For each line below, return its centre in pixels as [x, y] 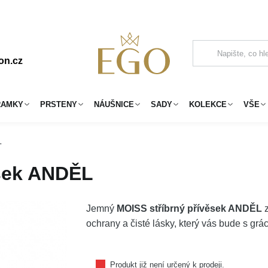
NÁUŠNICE [114, 104]
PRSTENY [59, 104]
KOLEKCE [208, 104]
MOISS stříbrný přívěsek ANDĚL [190, 208]
